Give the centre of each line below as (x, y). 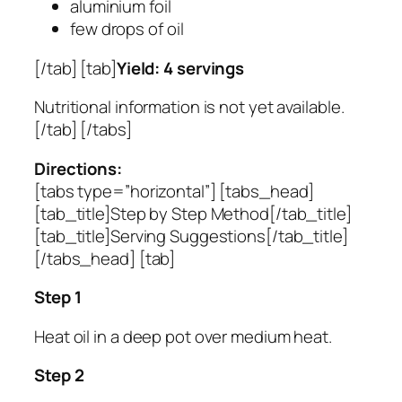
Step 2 (59, 376)
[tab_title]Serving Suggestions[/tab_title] (191, 236)
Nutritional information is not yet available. (189, 107)
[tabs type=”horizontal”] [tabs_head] (175, 191)
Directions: (78, 168)
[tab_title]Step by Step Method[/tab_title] (193, 213)
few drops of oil (127, 29)
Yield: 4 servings (180, 68)
